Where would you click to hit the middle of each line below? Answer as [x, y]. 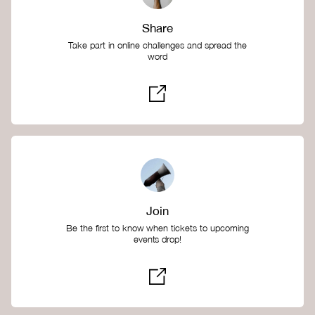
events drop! [157, 240]
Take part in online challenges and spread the [157, 46]
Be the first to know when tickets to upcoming [157, 229]
